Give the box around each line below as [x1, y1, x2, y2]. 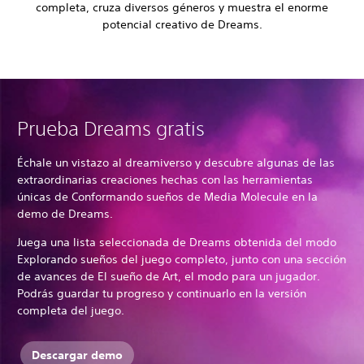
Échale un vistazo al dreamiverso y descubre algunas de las [17, 155, 335, 171]
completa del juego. [17, 303, 128, 318]
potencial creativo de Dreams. [102, 17, 262, 32]
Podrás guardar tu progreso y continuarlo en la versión [17, 286, 306, 301]
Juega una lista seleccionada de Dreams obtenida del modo [17, 235, 336, 250]
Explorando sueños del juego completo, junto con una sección [17, 252, 346, 267]
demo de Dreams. [17, 206, 116, 222]
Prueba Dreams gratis [17, 117, 205, 141]
